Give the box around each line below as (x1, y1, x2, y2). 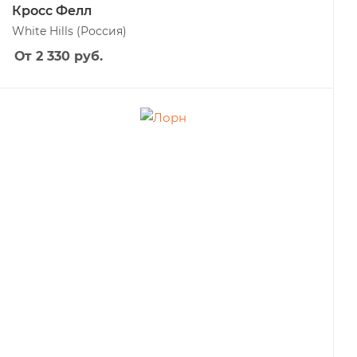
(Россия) (76, 24, 127, 38)
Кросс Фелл (12, 3, 92, 18)
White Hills (12, 24, 76, 38)
